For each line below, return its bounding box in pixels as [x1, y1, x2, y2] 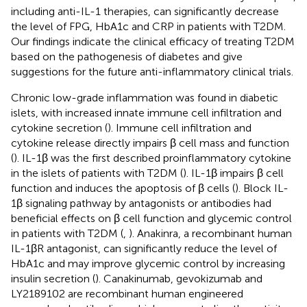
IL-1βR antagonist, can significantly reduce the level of [11, 241, 277, 255]
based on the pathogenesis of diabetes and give [11, 49, 243, 63]
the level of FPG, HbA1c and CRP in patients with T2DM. [11, 19, 286, 33]
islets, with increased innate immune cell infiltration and [11, 106, 282, 119]
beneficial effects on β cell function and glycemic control [11, 211, 292, 225]
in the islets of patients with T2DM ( [11, 166, 183, 180]
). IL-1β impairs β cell [183, 166, 284, 180]
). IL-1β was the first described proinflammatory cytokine [14, 151, 291, 164]
